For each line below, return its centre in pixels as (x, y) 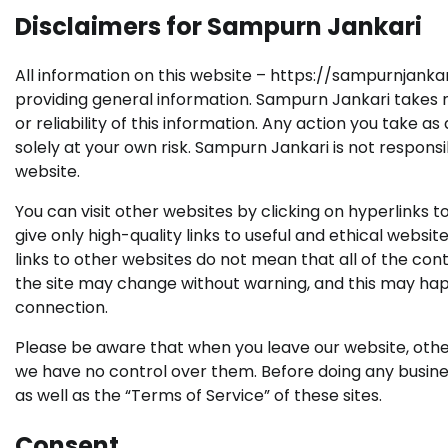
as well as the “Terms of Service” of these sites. (198, 396)
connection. (61, 308)
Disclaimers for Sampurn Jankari (218, 26)
